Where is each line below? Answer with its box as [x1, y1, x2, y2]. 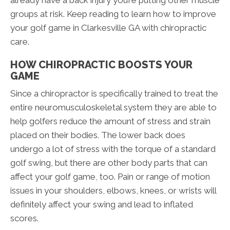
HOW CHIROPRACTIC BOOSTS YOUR [10, 59, 193, 71]
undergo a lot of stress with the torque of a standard [10, 144, 216, 155]
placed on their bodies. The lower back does [10, 130, 185, 141]
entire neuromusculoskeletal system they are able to [10, 102, 217, 113]
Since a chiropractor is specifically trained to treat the [10, 88, 218, 99]
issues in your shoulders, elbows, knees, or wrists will [10, 185, 216, 196]
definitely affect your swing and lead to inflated [10, 199, 193, 210]
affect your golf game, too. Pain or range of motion [10, 171, 210, 182]
